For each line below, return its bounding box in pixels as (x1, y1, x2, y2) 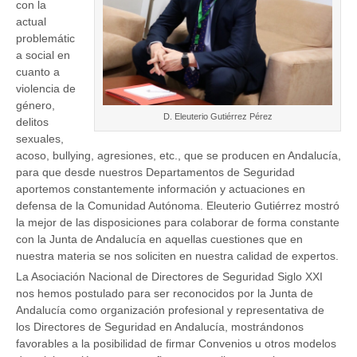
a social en (16, 49, 70, 62)
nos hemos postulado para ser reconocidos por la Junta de (16, 287, 313, 300)
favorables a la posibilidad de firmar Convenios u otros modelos (16, 337, 336, 351)
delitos (16, 116, 49, 129)
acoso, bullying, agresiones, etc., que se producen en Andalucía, (16, 149, 341, 163)
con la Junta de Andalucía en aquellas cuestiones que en (16, 233, 303, 246)
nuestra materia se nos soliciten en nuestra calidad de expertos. (16, 249, 339, 263)
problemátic (16, 32, 75, 45)
